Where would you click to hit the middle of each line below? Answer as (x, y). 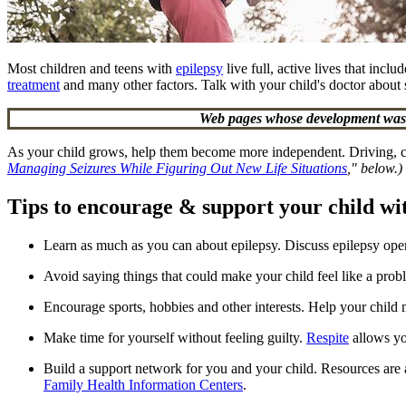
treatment (34, 85)
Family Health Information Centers (143, 384)
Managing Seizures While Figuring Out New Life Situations (177, 169)
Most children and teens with (92, 69)
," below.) (375, 169)
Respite (328, 337)
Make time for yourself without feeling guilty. (175, 337)
